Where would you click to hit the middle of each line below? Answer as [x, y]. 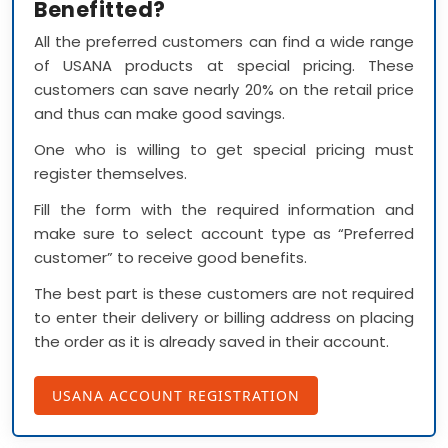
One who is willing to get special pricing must [224, 149]
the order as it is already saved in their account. [211, 341]
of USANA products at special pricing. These [224, 65]
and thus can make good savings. [159, 113]
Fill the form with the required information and [224, 209]
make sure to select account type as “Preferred [224, 233]
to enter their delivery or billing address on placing [224, 317]
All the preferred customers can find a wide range [224, 41]
